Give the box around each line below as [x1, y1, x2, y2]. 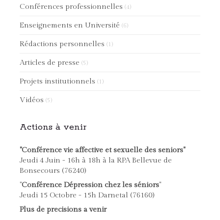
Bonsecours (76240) [20, 166, 86, 175]
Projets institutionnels [20, 77, 95, 85]
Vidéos [20, 96, 44, 104]
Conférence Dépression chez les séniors [22, 181, 159, 189]
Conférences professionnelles [20, 2, 123, 11]
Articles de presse [20, 58, 80, 67]
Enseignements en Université [20, 21, 120, 29]
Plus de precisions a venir [20, 205, 107, 214]
